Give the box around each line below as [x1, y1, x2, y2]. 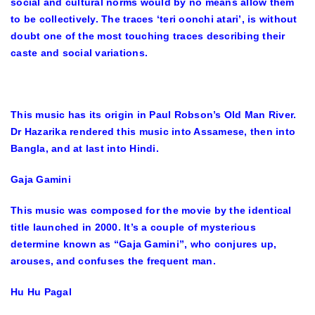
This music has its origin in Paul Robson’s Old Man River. [11, 108, 297, 120]
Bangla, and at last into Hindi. [11, 142, 159, 154]
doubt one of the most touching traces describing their [11, 30, 285, 41]
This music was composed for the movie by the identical [11, 204, 292, 216]
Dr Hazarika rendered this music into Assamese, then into [11, 125, 295, 137]
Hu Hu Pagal [11, 285, 72, 297]
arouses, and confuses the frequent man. [11, 255, 216, 266]
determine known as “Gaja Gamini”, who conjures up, [11, 238, 277, 250]
